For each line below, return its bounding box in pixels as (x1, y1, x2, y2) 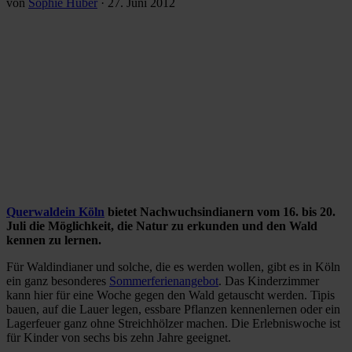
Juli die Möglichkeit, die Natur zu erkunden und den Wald (6, 218, 317, 233)
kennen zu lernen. (6, 233, 104, 247)
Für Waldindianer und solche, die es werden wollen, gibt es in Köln (6, 259, 340, 273)
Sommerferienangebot (109, 273, 218, 288)
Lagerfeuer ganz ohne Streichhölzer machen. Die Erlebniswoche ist (6, 316, 340, 330)
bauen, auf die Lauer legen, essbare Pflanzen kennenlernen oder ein (6, 302, 340, 316)
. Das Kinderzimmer (218, 273, 319, 288)
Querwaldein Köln (6, 204, 104, 218)
